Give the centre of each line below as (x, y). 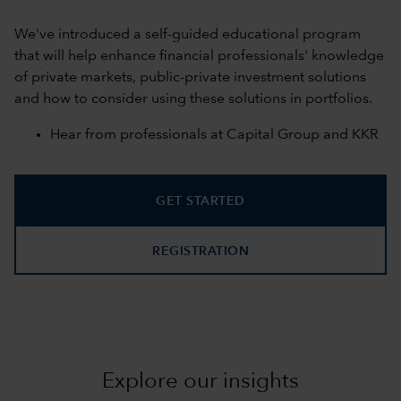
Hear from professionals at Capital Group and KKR (214, 136)
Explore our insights (200, 383)
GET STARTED (200, 202)
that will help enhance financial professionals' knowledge (199, 57)
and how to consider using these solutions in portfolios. (195, 100)
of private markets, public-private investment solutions (190, 78)
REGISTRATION (200, 252)
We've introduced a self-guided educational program (188, 35)
